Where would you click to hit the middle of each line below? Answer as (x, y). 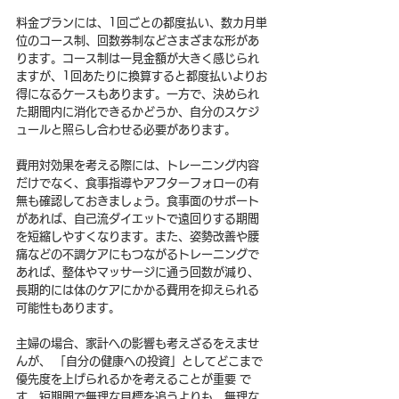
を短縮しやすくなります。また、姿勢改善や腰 (138, 236)
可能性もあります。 (68, 307)
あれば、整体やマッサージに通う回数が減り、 (138, 272)
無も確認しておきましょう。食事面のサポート (138, 200)
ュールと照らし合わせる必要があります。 (126, 129)
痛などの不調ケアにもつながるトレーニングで (138, 254)
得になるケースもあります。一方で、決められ (138, 94)
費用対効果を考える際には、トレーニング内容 (138, 165)
